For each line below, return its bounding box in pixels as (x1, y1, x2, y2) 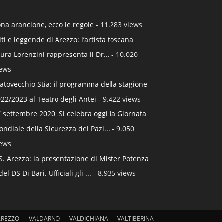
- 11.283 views (94, 20, 142, 30)
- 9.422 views (96, 94, 141, 104)
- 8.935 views (91, 168, 136, 178)
